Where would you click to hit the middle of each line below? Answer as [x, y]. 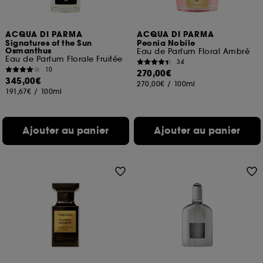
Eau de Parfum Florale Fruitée [64, 59]
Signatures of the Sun [49, 43]
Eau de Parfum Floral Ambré [193, 51]
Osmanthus [28, 51]
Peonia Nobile [166, 43]
